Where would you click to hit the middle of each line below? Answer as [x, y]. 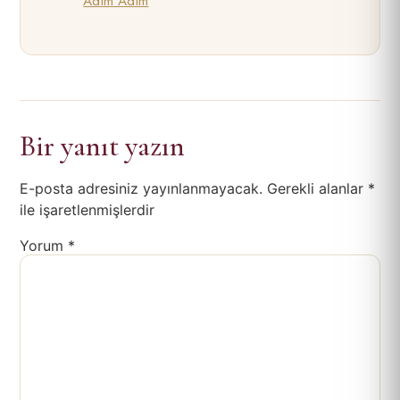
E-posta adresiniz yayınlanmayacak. [141, 188]
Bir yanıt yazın [102, 146]
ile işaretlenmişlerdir [87, 210]
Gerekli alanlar [317, 188]
